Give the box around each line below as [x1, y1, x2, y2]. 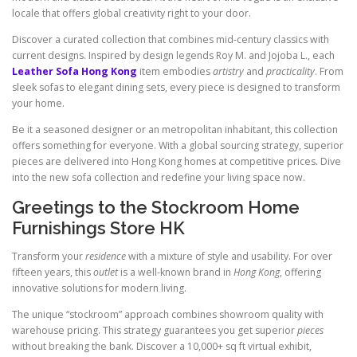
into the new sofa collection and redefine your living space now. [12, 171, 305, 185]
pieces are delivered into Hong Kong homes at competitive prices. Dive [12, 155, 341, 169]
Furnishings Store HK [12, 217, 185, 238]
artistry [213, 65, 244, 79]
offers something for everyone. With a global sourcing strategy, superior [12, 139, 343, 153]
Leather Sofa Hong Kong [12, 65, 137, 79]
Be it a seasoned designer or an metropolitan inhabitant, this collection [12, 123, 338, 137]
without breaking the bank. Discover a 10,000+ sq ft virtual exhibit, [12, 339, 312, 353]
